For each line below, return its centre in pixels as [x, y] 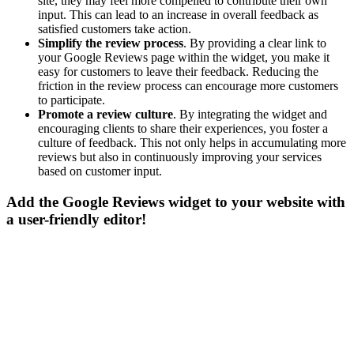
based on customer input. [100, 171]
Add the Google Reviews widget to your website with [176, 201]
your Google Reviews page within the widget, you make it [184, 58]
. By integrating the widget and [250, 115]
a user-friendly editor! [76, 219]
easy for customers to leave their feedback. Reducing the [178, 72]
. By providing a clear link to [255, 43]
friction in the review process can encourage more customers [188, 86]
